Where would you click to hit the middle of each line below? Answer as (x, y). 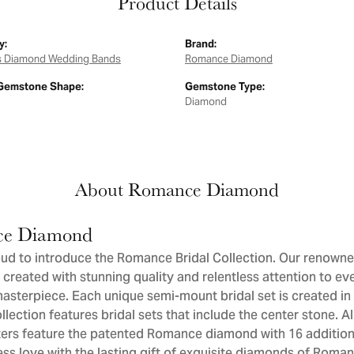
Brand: (201, 44)
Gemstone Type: (225, 87)
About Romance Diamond (177, 189)
